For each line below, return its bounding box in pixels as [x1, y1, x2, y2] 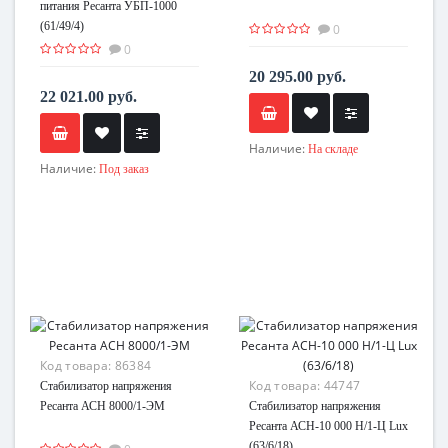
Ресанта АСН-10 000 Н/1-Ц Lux [249, 418, 408, 433]
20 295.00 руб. [249, 67, 346, 85]
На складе [308, 141, 358, 156]
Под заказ [99, 161, 149, 176]
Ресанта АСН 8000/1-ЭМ [40, 398, 165, 413]
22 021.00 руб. [40, 87, 137, 105]
